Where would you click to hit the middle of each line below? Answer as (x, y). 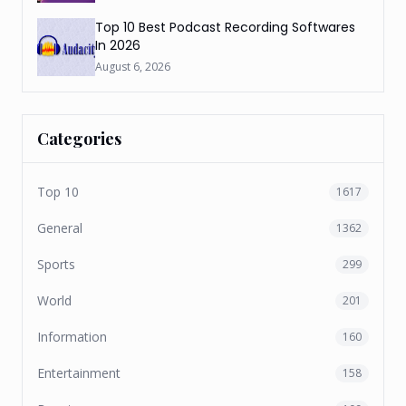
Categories (79, 139)
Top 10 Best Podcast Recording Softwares (225, 27)
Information (72, 337)
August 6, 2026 (133, 67)
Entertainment (79, 373)
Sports (56, 264)
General (60, 228)
